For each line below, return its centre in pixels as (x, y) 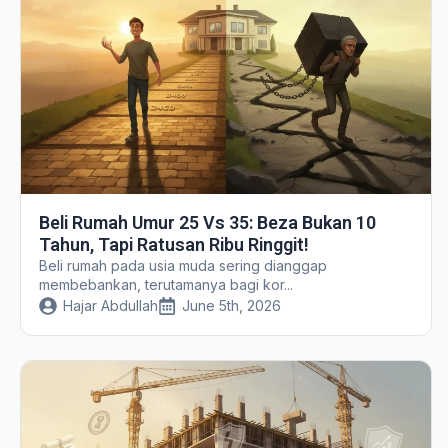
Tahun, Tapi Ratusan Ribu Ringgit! (173, 245)
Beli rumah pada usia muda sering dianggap (182, 266)
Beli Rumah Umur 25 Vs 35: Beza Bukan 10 (207, 223)
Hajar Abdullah (110, 306)
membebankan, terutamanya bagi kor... (165, 285)
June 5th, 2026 (231, 306)
